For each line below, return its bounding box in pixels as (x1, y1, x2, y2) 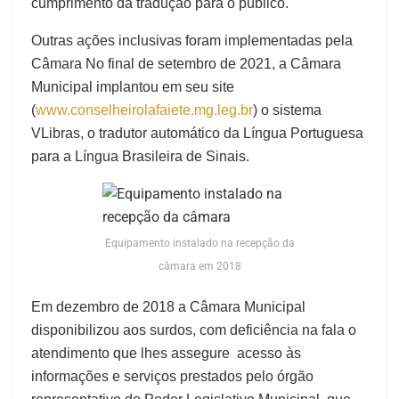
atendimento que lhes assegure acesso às (31, 346, 301, 362)
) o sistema (253, 102, 322, 118)
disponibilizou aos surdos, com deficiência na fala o (31, 322, 356, 338)
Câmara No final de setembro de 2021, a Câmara (31, 56, 341, 72)
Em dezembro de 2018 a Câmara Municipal (31, 299, 305, 315)
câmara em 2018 (158, 260, 241, 273)
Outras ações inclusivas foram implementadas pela (31, 33, 353, 49)
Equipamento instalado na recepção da (104, 237, 295, 250)
